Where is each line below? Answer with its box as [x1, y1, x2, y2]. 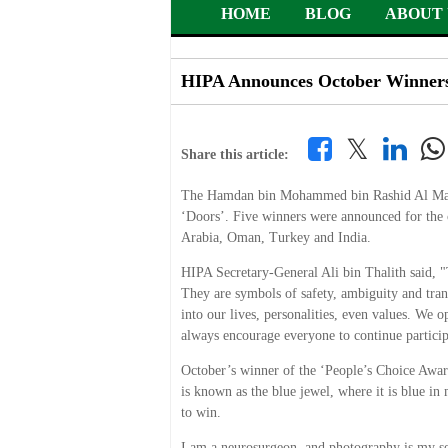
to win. [180, 405, 221, 420]
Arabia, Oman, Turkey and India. [180, 230, 371, 245]
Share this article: [180, 147, 289, 162]
